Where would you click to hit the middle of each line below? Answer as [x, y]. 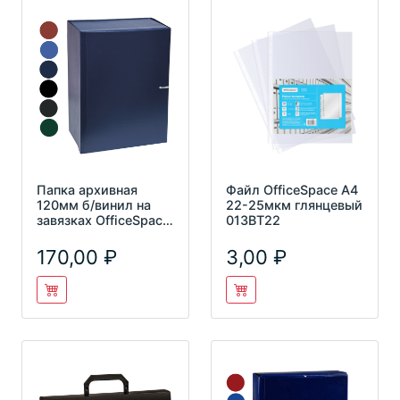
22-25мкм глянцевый [294, 204]
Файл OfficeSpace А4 [292, 189]
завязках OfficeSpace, [105, 220]
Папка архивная [87, 189]
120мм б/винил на [94, 204]
